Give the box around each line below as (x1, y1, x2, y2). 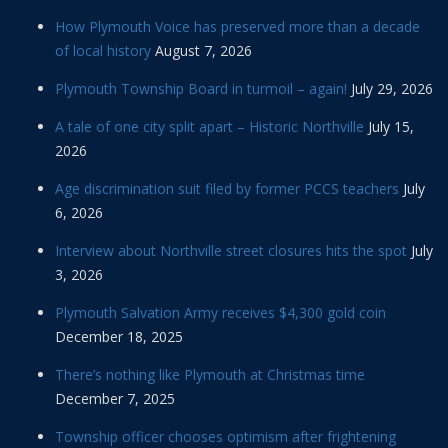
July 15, (368, 116, 414, 136)
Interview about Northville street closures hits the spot (55, 240, 407, 260)
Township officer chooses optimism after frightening (55, 426, 396, 446)
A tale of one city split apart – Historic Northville (55, 116, 364, 136)
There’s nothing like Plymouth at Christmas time (55, 364, 365, 384)
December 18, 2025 (55, 326, 183, 346)
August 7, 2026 (155, 40, 252, 60)
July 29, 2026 (351, 78, 433, 98)
